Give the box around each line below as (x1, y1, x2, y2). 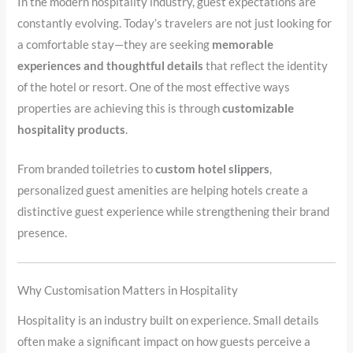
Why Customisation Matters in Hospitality (17, 284, 239, 298)
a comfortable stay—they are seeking (17, 37, 213, 51)
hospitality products (17, 122, 126, 136)
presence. (17, 226, 68, 240)
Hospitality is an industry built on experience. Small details (17, 313, 320, 327)
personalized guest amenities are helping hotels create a (17, 184, 309, 198)
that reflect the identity (203, 58, 329, 72)
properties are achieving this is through (17, 101, 223, 115)
